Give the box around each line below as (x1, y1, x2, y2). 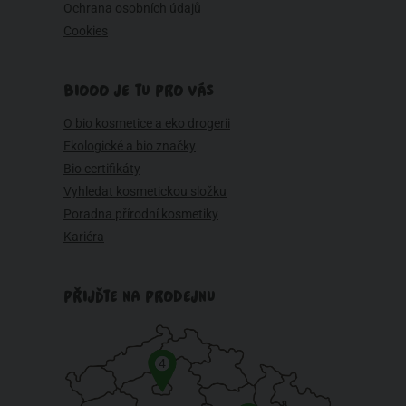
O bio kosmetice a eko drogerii (63, 115, 230, 130)
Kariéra (63, 228, 104, 244)
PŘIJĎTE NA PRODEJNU (63, 287, 216, 305)
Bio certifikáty (63, 160, 140, 176)
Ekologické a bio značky (63, 138, 196, 153)
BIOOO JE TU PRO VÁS (63, 82, 214, 100)
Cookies (63, 23, 108, 38)
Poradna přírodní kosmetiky (63, 206, 218, 221)
